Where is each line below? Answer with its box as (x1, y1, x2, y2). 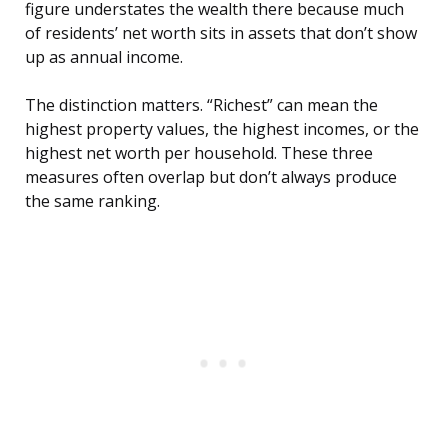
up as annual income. (25, 46, 183, 69)
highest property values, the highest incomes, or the (25, 118, 419, 141)
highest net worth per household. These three (25, 142, 373, 165)
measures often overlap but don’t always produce (25, 166, 397, 189)
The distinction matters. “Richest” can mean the (25, 94, 378, 117)
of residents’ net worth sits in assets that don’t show (25, 22, 417, 45)
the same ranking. (25, 190, 160, 213)
